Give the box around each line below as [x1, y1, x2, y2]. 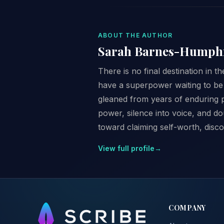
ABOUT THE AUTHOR [98, 31, 173, 39]
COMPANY [168, 202, 206, 212]
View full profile [98, 143, 154, 152]
